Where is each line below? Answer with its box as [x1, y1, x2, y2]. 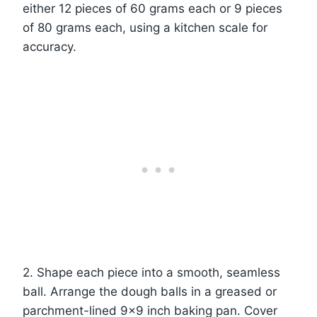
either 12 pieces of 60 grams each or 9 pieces [23, 1, 282, 16]
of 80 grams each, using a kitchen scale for [23, 21, 267, 35]
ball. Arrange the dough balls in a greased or [23, 284, 277, 299]
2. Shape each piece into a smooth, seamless [23, 265, 280, 280]
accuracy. [23, 40, 76, 54]
